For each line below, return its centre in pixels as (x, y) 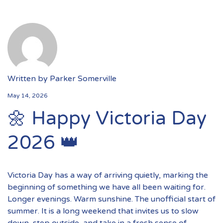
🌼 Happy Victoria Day (107, 118)
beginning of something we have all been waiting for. (107, 187)
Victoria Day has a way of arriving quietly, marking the (108, 175)
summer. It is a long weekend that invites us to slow (103, 211)
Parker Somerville (83, 78)
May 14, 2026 (28, 95)
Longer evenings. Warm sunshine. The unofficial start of (111, 199)
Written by (29, 78)
